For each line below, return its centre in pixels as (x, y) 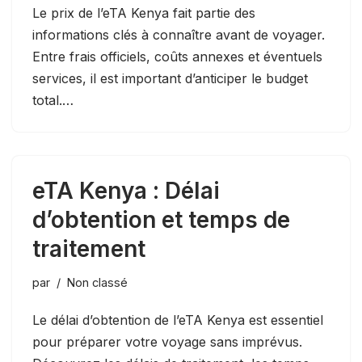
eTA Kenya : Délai (126, 190)
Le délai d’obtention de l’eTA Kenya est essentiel (178, 320)
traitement (89, 248)
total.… (55, 100)
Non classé (97, 282)
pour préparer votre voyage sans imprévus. (167, 341)
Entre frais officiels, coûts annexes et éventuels (177, 56)
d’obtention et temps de (161, 219)
